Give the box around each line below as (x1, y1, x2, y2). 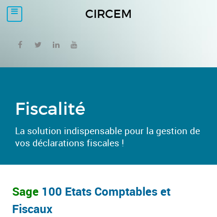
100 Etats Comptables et (42, 183, 170, 199)
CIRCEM (85, 7, 132, 21)
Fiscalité (15, 97, 86, 120)
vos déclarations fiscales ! (15, 136, 124, 149)
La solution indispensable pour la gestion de (15, 124, 201, 137)
